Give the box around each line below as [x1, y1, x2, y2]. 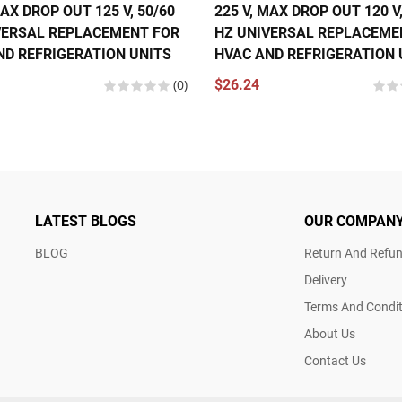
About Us [304, 327, 355, 341]
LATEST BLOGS [35, 213, 136, 230]
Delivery [304, 273, 347, 287]
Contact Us [304, 354, 366, 368]
